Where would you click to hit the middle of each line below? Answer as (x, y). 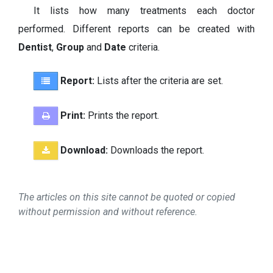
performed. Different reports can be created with (136, 29)
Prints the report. (122, 115)
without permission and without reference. (108, 211)
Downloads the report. (156, 150)
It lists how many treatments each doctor (144, 10)
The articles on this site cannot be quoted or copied (127, 197)
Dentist (35, 47)
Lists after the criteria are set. (159, 80)
